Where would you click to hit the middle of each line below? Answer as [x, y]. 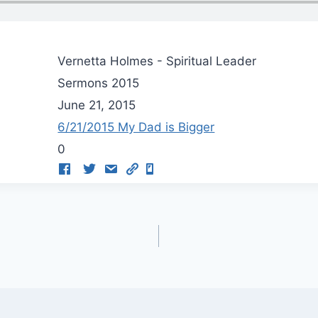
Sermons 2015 [99, 83]
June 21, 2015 [97, 105]
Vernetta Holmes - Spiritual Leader [157, 61]
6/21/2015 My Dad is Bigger [136, 127]
